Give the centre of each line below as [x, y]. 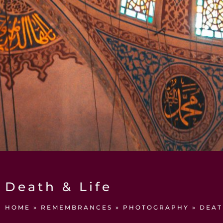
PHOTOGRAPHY [156, 208]
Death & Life [58, 187]
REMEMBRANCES [77, 208]
